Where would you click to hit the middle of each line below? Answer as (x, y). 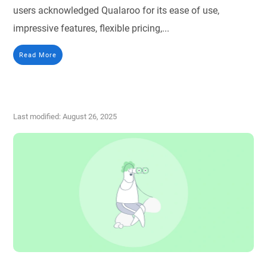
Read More (38, 55)
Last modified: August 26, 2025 (65, 117)
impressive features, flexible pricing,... (91, 29)
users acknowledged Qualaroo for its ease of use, (117, 11)
